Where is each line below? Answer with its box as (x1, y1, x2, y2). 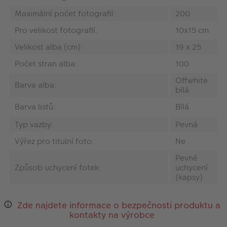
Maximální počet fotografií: (15, 7, 116, 19)
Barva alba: (15, 79, 57, 91)
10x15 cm (175, 24, 209, 36)
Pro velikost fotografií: (15, 24, 98, 36)
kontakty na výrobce (69, 208, 155, 221)
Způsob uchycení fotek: (15, 161, 101, 173)
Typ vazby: (15, 118, 54, 130)
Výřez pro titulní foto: (15, 135, 94, 147)
